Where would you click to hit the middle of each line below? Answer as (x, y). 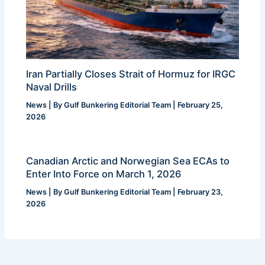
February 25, (201, 105)
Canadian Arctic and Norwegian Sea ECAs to (128, 161)
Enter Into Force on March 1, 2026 (104, 174)
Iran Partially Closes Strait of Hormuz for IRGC (131, 74)
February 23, (201, 192)
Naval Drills (52, 87)
